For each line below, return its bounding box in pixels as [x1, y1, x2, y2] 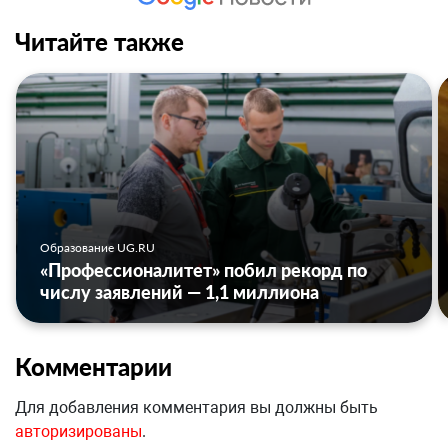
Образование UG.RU [40, 240, 155, 256]
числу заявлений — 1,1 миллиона [40, 281, 319, 304]
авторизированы [15, 422, 142, 442]
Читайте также [15, 27, 184, 57]
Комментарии [15, 352, 172, 382]
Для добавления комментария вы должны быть [15, 398, 378, 418]
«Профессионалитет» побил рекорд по [40, 259, 367, 282]
